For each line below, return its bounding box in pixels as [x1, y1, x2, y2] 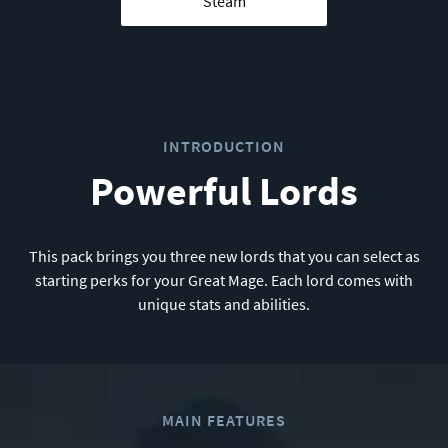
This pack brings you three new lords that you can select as [28, 245, 420, 266]
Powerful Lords [90, 165, 358, 216]
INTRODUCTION [163, 135, 285, 156]
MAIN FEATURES [162, 409, 286, 430]
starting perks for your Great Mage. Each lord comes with [35, 269, 413, 290]
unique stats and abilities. [138, 293, 310, 314]
